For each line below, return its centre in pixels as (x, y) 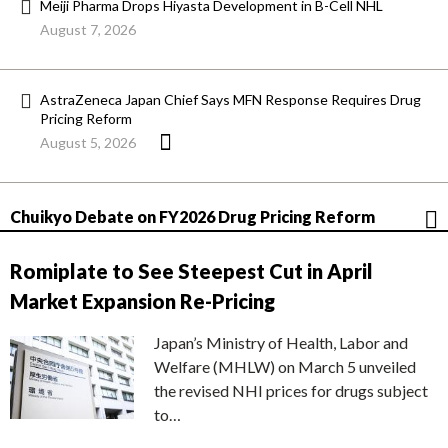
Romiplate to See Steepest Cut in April (191, 271)
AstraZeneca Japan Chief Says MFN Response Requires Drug (230, 100)
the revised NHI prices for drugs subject (291, 391)
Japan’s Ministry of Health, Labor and (281, 343)
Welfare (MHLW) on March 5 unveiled (285, 367)
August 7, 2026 (88, 30)
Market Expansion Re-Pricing (142, 301)
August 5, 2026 (88, 143)
